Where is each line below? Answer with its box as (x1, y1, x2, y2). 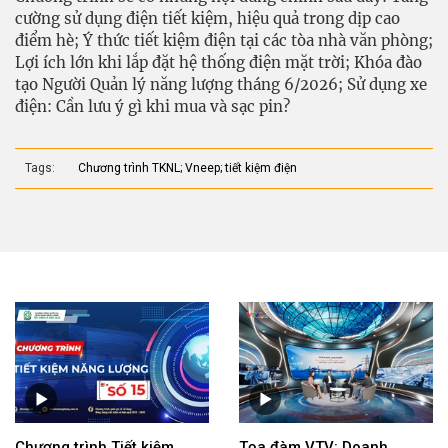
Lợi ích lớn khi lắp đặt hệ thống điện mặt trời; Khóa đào (15, 52, 422, 72)
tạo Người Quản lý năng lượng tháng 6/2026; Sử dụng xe (15, 74, 427, 94)
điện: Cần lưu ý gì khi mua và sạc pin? (15, 96, 290, 116)
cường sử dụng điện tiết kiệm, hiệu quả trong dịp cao (15, 8, 400, 28)
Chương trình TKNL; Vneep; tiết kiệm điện (78, 160, 297, 175)
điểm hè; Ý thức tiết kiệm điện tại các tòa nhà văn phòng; (15, 30, 433, 50)
